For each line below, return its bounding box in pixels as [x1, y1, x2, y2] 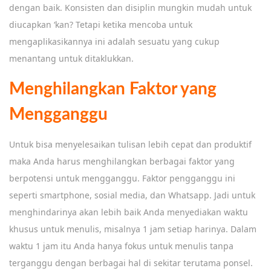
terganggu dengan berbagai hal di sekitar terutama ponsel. [9, 256, 253, 269]
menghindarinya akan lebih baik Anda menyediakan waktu [9, 206, 248, 218]
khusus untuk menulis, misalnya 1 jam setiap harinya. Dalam [9, 223, 256, 235]
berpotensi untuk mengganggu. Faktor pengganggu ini [9, 172, 235, 184]
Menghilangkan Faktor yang [9, 80, 217, 97]
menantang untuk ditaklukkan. [9, 52, 134, 64]
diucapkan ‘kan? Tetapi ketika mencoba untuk [9, 18, 192, 30]
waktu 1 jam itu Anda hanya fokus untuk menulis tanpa [9, 240, 233, 252]
